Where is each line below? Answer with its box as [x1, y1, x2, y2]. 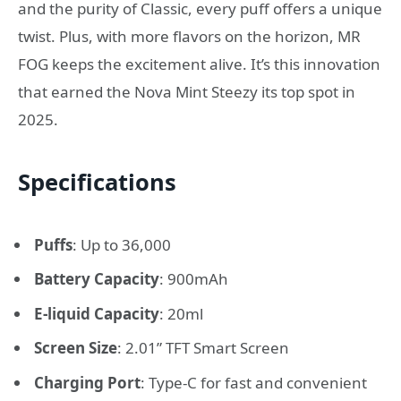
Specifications [18, 166, 176, 197]
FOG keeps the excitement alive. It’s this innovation [18, 54, 380, 75]
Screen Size [34, 337, 117, 359]
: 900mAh [159, 269, 228, 290]
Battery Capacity [34, 269, 159, 290]
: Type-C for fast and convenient [141, 371, 367, 393]
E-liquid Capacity [34, 303, 159, 324]
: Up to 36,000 [73, 234, 171, 255]
